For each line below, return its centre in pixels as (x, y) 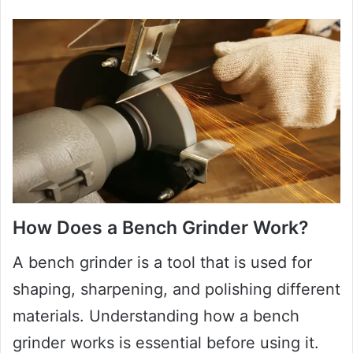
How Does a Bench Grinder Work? (161, 227)
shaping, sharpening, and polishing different (176, 290)
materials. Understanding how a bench (156, 316)
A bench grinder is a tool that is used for (162, 263)
